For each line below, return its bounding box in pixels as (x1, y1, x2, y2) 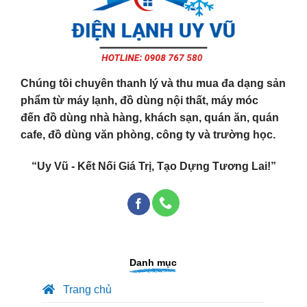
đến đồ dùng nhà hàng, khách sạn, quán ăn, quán (21, 112, 279, 124)
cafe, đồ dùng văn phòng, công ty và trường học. (21, 129, 275, 141)
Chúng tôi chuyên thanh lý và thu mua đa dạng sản (21, 77, 286, 90)
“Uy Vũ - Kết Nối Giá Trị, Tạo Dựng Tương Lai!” (31, 160, 276, 173)
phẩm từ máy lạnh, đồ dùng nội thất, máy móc (21, 95, 258, 107)
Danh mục (130, 256, 177, 268)
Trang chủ (60, 283, 112, 295)
